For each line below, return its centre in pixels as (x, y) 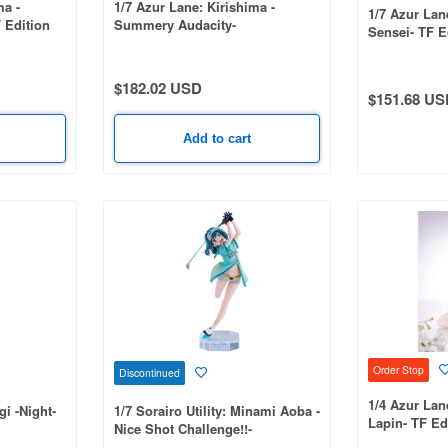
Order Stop (398, 369)
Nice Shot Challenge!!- (182, 429)
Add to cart (216, 138)
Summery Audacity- (174, 24)
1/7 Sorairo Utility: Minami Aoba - (216, 411)
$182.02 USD (157, 87)
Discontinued (149, 372)
